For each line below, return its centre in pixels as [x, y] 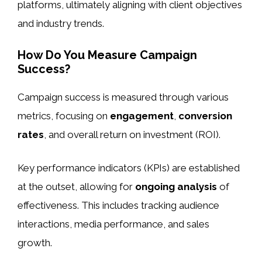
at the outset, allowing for [76, 187]
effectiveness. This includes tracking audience [118, 206]
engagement [142, 116]
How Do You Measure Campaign [107, 55]
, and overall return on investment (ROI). [132, 134]
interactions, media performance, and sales [113, 224]
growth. [35, 243]
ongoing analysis [176, 187]
